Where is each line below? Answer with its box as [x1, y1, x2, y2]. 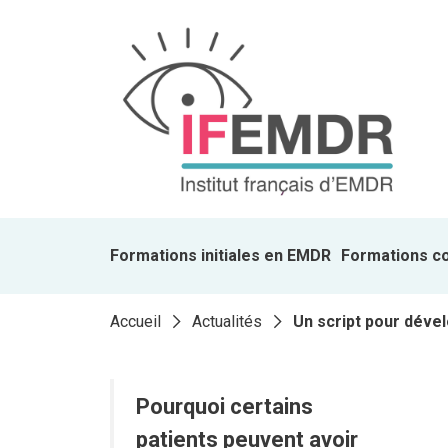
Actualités [191, 311, 262, 331]
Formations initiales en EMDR [109, 246, 331, 266]
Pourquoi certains [135, 394, 313, 420]
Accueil [109, 311, 161, 331]
